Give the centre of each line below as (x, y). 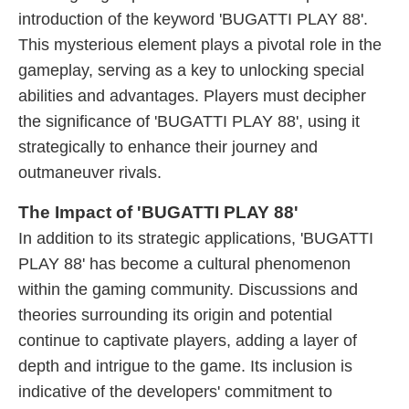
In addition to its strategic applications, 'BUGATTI (196, 238)
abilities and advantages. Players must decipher (192, 96)
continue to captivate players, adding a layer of (188, 341)
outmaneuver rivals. (90, 173)
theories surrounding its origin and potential (175, 315)
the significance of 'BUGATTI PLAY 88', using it (189, 121)
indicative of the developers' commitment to (175, 392)
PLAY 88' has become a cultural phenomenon (184, 264)
